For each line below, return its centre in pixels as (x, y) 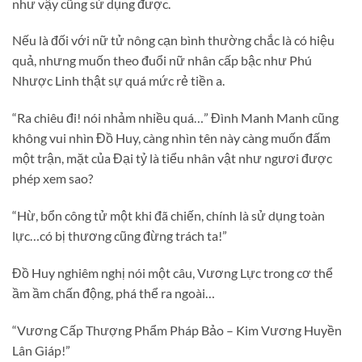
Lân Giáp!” (41, 350)
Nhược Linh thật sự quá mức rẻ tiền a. (118, 81)
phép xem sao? (53, 179)
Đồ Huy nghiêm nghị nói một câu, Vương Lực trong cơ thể (173, 272)
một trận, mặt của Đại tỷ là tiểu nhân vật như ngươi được (172, 158)
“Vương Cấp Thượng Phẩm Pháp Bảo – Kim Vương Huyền (177, 330)
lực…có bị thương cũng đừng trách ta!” (120, 236)
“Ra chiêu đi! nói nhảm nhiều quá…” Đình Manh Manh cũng (175, 118)
